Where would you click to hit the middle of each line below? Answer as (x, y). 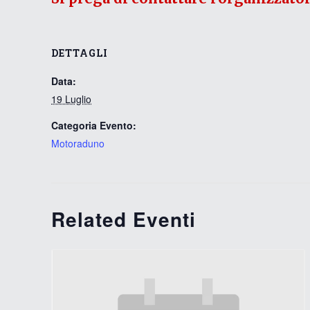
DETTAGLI (80, 53)
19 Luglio (72, 99)
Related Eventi (124, 219)
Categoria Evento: (94, 125)
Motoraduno (78, 143)
